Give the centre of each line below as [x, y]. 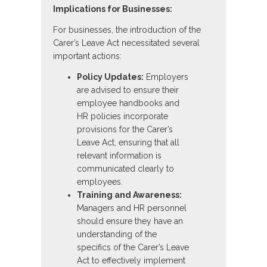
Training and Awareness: [129, 195]
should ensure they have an [130, 221]
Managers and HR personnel [132, 208]
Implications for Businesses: [113, 9]
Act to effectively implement [131, 261]
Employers [166, 77]
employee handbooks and [128, 103]
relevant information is [119, 156]
